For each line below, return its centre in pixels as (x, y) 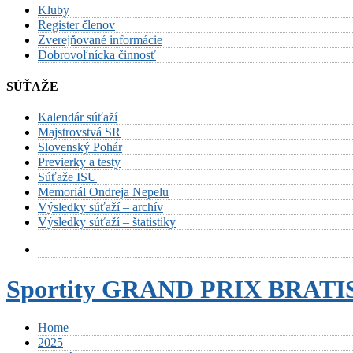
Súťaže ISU (67, 177)
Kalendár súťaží (78, 117)
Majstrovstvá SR (79, 132)
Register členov (76, 24)
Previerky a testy (79, 162)
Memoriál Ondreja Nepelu (103, 192)
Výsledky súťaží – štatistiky (107, 222)
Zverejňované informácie (100, 39)
